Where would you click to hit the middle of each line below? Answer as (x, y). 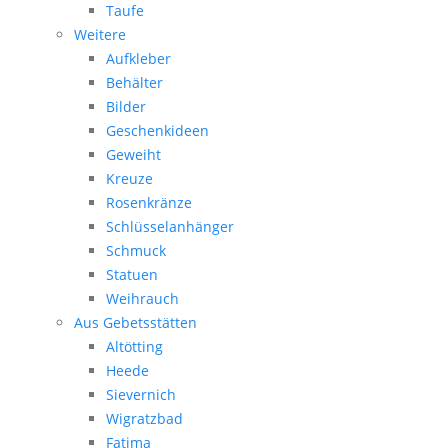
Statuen (132, 275)
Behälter (134, 83)
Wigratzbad (144, 419)
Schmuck (136, 251)
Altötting (134, 347)
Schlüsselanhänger (170, 227)
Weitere (100, 35)
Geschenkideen (157, 131)
